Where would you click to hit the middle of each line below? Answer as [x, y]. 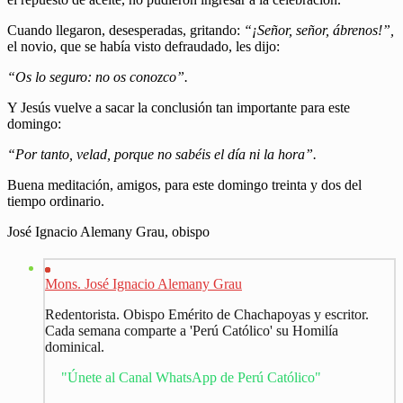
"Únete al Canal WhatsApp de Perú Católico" [191, 377]
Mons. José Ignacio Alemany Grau [143, 283]
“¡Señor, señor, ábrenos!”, [319, 30]
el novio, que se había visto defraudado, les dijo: [143, 46]
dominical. [75, 346]
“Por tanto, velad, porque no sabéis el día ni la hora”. [162, 154]
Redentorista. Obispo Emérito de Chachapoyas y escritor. [207, 314]
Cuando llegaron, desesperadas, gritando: [125, 30]
